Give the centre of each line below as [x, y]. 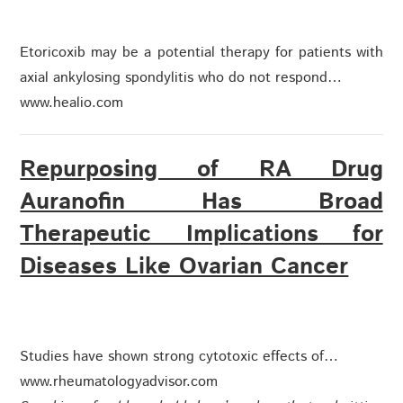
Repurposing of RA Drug [201, 170]
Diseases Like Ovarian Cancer [184, 267]
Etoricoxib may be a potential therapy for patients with [201, 53]
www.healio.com [72, 103]
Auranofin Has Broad [201, 202]
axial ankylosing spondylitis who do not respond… [181, 78]
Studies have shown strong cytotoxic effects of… [179, 357]
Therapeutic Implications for [201, 235]
